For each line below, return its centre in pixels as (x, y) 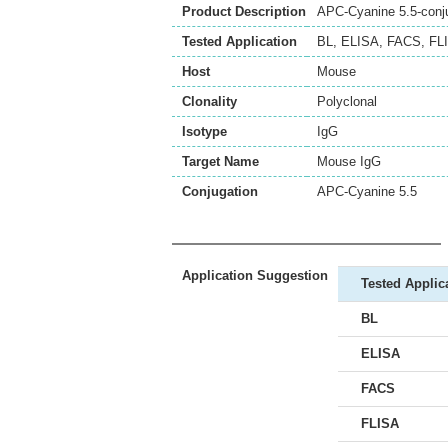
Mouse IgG (349, 161)
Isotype (204, 131)
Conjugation (220, 191)
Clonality (209, 101)
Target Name (220, 161)
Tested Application (239, 41)
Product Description (244, 11)
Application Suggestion (255, 275)
